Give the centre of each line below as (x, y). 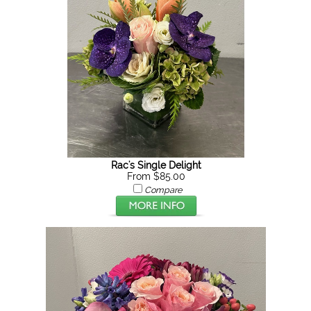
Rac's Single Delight (156, 165)
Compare (163, 190)
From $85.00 (156, 176)
